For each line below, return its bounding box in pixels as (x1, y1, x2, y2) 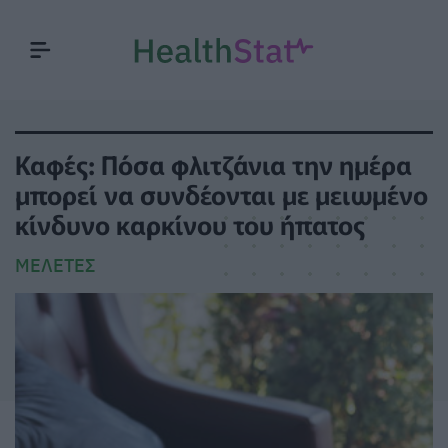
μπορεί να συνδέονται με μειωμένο (15, 175, 428, 212)
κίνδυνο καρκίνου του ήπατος (15, 205, 365, 242)
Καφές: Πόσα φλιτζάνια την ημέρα (15, 145, 412, 182)
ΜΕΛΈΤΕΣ (15, 254, 96, 277)
